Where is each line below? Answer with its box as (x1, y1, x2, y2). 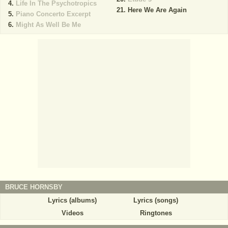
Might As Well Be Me (16, 20, 81, 28)
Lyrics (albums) (48, 196, 97, 204)
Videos (61, 209, 83, 217)
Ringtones (139, 209, 172, 217)
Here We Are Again (127, 6, 187, 14)
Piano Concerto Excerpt (16, 10, 91, 18)
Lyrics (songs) (133, 196, 178, 204)
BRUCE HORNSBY (5, 183, 63, 191)
